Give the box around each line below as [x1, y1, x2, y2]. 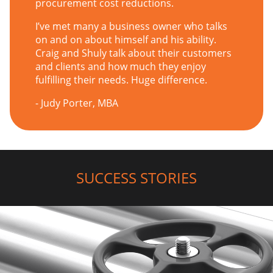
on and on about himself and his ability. [35, 33, 216, 46]
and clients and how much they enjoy [35, 60, 206, 73]
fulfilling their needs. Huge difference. [35, 73, 207, 87]
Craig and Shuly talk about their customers [35, 46, 232, 60]
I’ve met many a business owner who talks [35, 19, 227, 33]
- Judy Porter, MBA [35, 96, 118, 110]
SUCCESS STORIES [76, 168, 197, 188]
